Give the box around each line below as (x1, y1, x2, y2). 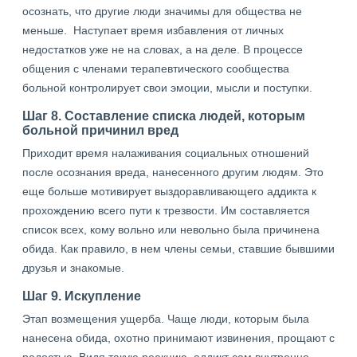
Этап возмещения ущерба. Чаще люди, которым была (22, 312, 309, 325)
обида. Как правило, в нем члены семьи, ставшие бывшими (22, 242, 335, 255)
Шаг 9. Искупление (22, 288, 141, 303)
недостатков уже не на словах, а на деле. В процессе (22, 43, 303, 56)
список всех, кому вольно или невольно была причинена (22, 223, 320, 236)
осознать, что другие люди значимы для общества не (22, 5, 302, 18)
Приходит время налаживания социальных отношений (22, 147, 309, 159)
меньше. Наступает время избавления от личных (22, 24, 284, 37)
